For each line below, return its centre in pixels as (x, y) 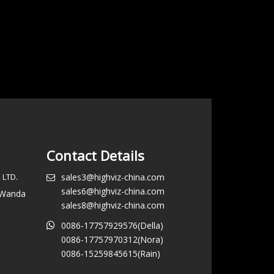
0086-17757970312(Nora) (112, 239)
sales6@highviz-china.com (113, 191)
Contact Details (95, 155)
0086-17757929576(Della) (112, 225)
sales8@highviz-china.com (113, 205)
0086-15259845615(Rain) (111, 253)
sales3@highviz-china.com (113, 177)
